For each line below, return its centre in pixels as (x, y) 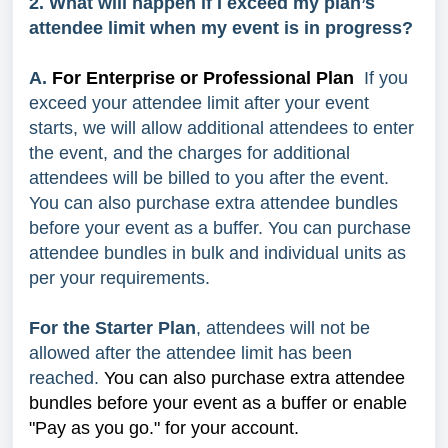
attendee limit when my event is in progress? (221, 27)
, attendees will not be (283, 327)
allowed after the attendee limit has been (190, 352)
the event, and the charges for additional (189, 152)
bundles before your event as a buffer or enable (218, 402)
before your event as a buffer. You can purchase (220, 227)
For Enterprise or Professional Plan (205, 77)
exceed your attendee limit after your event (199, 102)
